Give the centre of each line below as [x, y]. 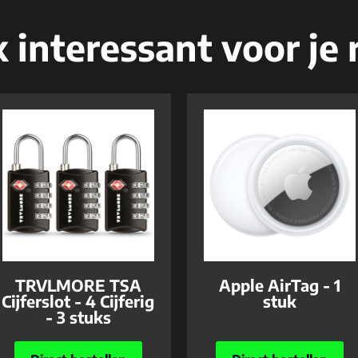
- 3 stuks [78, 317]
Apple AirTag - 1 [280, 285]
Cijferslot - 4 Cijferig [78, 301]
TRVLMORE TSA [78, 285]
